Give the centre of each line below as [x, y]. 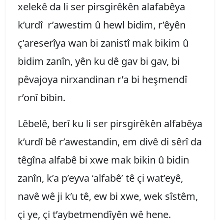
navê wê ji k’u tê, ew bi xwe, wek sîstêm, [108, 196]
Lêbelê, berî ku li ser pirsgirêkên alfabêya [110, 123]
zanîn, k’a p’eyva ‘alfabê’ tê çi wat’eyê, [100, 178]
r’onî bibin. [48, 97]
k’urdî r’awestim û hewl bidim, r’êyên [102, 25]
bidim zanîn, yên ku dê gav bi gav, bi [99, 61]
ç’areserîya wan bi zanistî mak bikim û [103, 43]
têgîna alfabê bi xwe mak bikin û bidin [103, 160]
